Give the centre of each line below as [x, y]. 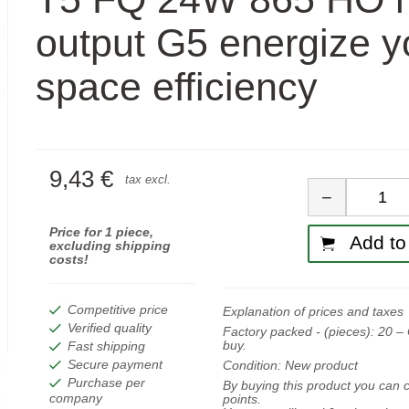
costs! [68, 260]
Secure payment [115, 365]
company [75, 399]
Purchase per [107, 383]
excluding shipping [110, 246]
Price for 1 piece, [101, 233]
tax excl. [147, 180]
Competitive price [118, 310]
